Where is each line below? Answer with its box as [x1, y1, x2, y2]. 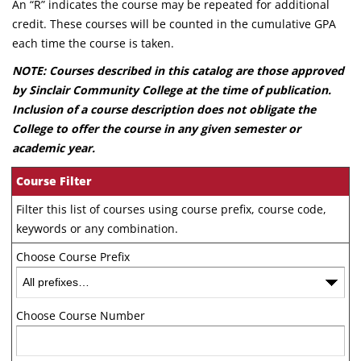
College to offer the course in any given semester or [12, 121, 301, 136]
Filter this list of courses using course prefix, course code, [16, 201, 326, 217]
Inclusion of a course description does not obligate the [12, 102, 316, 117]
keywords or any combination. [16, 221, 178, 236]
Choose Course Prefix [16, 249, 130, 264]
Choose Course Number [16, 307, 145, 323]
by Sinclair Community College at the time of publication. [12, 82, 331, 98]
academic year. [12, 140, 95, 156]
